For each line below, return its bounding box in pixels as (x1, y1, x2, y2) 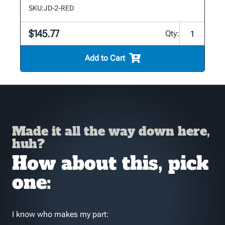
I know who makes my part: (12, 209, 109, 219)
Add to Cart (84, 53, 125, 63)
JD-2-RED (44, 4, 74, 13)
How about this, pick (12, 151, 208, 176)
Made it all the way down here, (12, 123, 210, 140)
